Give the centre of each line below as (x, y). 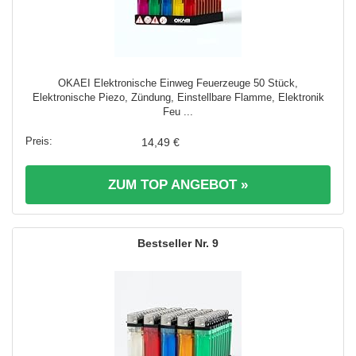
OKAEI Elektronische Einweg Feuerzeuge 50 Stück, (178, 83)
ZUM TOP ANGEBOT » (178, 184)
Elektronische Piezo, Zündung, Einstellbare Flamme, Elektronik (178, 97)
